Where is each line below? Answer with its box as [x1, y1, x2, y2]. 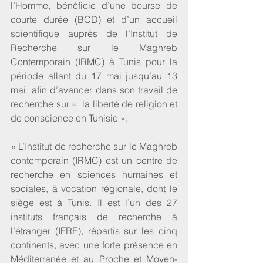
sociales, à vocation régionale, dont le [11, 183, 177, 194]
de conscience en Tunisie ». [11, 112, 128, 124]
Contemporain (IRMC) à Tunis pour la [11, 56, 177, 68]
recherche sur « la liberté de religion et [11, 98, 177, 110]
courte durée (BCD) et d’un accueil [11, 14, 177, 25]
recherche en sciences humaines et [11, 168, 177, 180]
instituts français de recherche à [11, 211, 177, 222]
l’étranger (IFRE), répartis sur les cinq [11, 225, 177, 237]
